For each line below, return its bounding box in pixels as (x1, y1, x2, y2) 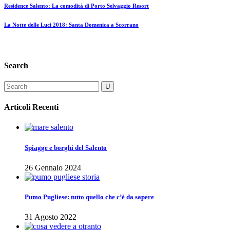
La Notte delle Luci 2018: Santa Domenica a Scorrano (4, 22, 139, 28)
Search (4, 61, 28, 70)
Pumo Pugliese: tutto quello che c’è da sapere (25, 193, 154, 201)
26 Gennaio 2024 (25, 163, 81, 172)
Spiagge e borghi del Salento (25, 143, 107, 151)
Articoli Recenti (4, 103, 59, 112)
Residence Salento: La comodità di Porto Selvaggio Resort (4, 3, 149, 9)
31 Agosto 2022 (25, 213, 76, 222)
